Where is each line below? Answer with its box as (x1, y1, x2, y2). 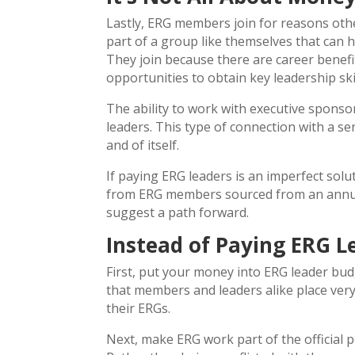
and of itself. (106, 136, 180, 155)
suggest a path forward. (106, 204, 250, 222)
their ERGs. (106, 300, 171, 318)
